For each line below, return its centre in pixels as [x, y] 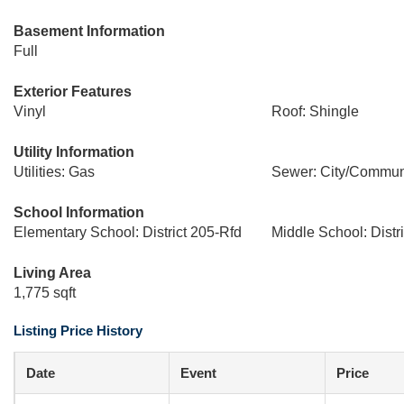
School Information [79, 212]
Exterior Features [73, 92]
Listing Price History [78, 331]
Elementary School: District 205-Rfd [128, 232]
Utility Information [74, 152]
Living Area [52, 273]
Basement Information [89, 31]
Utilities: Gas [54, 172]
